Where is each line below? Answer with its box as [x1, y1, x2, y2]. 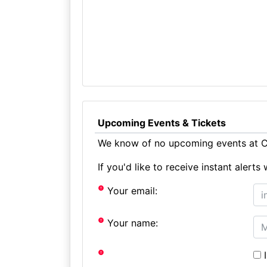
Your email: [104, 185, 158, 197]
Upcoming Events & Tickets [97, 117, 226, 129]
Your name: [104, 217, 159, 229]
